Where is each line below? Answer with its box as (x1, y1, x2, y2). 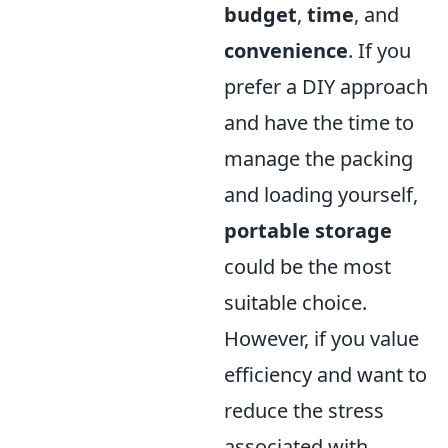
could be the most (224, 253, 391, 281)
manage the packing (224, 145, 413, 173)
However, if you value (224, 325, 419, 353)
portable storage (224, 217, 392, 245)
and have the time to (224, 109, 414, 137)
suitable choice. (224, 289, 367, 317)
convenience (224, 37, 348, 65)
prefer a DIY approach (224, 73, 428, 101)
